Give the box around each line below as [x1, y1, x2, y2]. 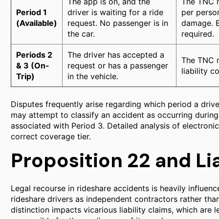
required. [181, 29, 214, 39]
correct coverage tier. [11, 131, 91, 141]
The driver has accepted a [67, 50, 164, 60]
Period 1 [16, 7, 47, 17]
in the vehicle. [67, 71, 118, 81]
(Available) [16, 18, 57, 28]
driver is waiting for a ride [67, 7, 163, 17]
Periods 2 [16, 50, 52, 60]
